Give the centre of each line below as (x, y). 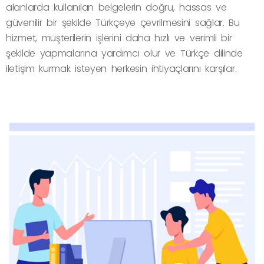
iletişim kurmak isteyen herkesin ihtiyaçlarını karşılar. (121, 68)
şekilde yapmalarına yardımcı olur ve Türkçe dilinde (124, 53)
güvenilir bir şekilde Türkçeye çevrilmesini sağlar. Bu (123, 22)
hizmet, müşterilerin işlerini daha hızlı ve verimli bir (119, 38)
